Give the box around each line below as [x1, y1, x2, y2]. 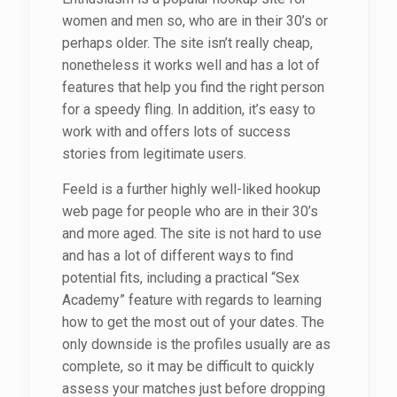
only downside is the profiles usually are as [61, 336, 331, 353]
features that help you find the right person [61, 79, 324, 96]
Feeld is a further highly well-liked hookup [61, 181, 321, 198]
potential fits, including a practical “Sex [61, 269, 300, 286]
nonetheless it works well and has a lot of [61, 57, 320, 74]
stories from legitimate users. [61, 145, 246, 162]
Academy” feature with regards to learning [61, 292, 322, 308]
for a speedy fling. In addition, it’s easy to [61, 101, 315, 118]
